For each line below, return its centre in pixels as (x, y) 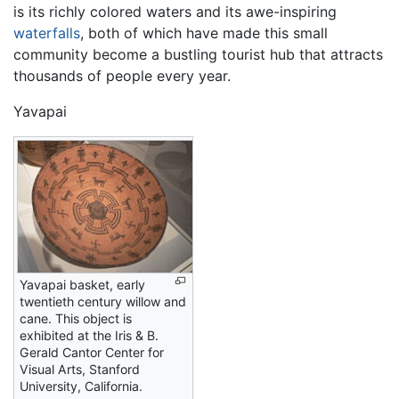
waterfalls (47, 33)
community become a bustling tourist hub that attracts (198, 54)
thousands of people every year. (122, 75)
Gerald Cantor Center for (92, 352)
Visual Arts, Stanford (80, 369)
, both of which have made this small (204, 33)
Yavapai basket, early (82, 284)
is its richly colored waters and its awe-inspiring (175, 11)
